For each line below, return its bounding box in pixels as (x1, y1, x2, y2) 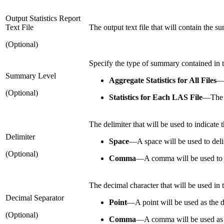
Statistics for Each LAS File (109, 92, 202, 101)
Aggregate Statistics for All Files (109, 75, 216, 84)
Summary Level (5, 71, 56, 80)
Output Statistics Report (5, 13, 80, 22)
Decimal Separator (5, 193, 64, 202)
